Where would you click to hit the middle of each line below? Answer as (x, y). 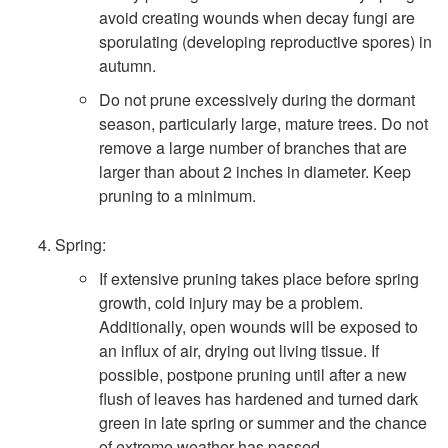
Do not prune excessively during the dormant (256, 100)
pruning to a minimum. (177, 196)
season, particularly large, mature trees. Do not (263, 124)
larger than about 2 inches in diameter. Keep (254, 172)
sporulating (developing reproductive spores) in (265, 42)
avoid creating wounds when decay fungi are (256, 18)
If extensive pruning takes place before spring (258, 279)
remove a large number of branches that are (252, 148)
